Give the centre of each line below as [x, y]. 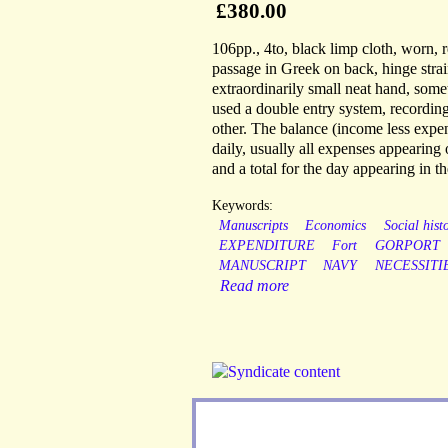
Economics [336, 226]
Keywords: [242, 206]
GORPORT [407, 246]
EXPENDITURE [266, 246]
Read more [254, 286]
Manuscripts [253, 226]
